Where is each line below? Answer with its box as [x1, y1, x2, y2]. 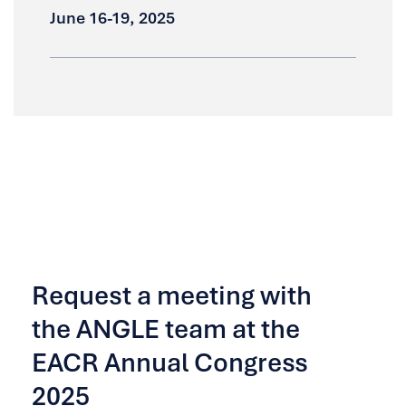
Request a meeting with [32, 278, 312, 312]
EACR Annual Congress [32, 345, 308, 379]
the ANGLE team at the [32, 312, 300, 345]
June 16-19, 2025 [50, 6, 175, 28]
